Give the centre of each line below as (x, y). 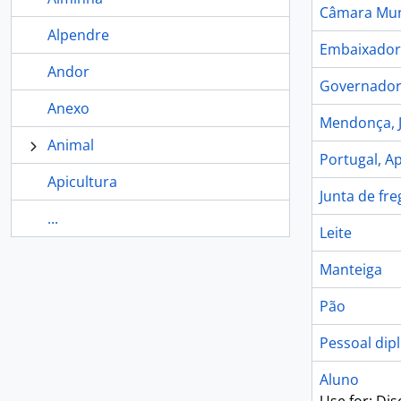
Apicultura (82, 182)
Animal (71, 145)
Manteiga (351, 269)
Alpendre (78, 35)
